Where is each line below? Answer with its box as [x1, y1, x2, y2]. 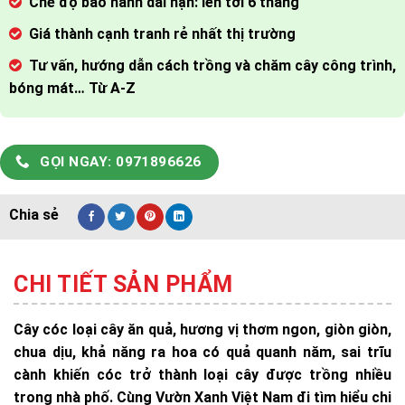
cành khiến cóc [14, 365, 129, 383]
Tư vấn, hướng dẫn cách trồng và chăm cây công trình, [29, 57, 396, 74]
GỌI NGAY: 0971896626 [40, 154, 202, 170]
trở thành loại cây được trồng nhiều [128, 365, 392, 383]
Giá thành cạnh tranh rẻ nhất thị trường [29, 25, 296, 42]
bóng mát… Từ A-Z [9, 80, 136, 97]
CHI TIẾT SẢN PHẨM [14, 270, 233, 297]
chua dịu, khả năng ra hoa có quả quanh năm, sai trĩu [14, 343, 391, 361]
